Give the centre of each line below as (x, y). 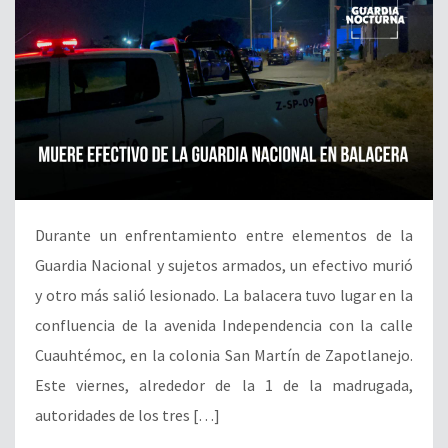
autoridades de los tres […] (127, 414)
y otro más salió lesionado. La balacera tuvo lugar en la (224, 294)
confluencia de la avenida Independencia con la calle (224, 324)
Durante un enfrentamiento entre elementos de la (224, 234)
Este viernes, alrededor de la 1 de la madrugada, (224, 384)
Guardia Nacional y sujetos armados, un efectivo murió (224, 264)
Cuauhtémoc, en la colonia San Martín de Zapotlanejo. (224, 354)
